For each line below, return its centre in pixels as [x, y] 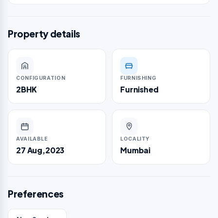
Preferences [36, 193]
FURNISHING [138, 78]
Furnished [139, 89]
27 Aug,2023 [40, 150]
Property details [44, 33]
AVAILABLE [32, 139]
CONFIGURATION [41, 78]
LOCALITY [135, 139]
